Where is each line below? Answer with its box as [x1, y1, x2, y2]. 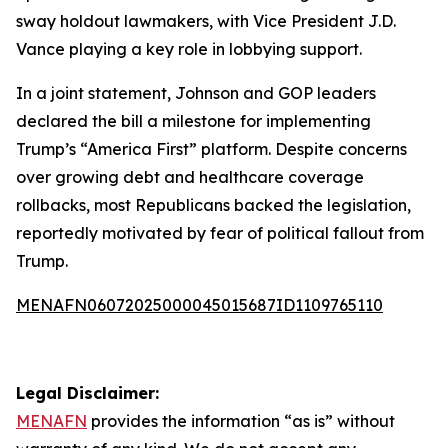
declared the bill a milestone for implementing [16, 111, 371, 131]
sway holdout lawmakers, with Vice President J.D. [16, 11, 396, 31]
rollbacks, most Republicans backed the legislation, [16, 195, 411, 215]
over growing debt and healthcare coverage [16, 167, 364, 187]
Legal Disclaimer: [16, 383, 159, 403]
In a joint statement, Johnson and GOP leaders [16, 83, 376, 103]
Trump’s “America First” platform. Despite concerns [16, 139, 407, 159]
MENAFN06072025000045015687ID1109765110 [16, 295, 383, 315]
